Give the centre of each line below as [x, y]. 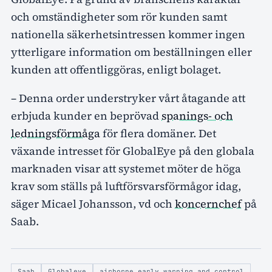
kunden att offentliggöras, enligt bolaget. [116, 69]
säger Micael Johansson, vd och [93, 203]
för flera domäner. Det [158, 133]
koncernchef [208, 203]
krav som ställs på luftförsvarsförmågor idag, [126, 186]
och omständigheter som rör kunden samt [119, 16]
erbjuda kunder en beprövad [86, 115]
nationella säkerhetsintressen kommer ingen [128, 34]
